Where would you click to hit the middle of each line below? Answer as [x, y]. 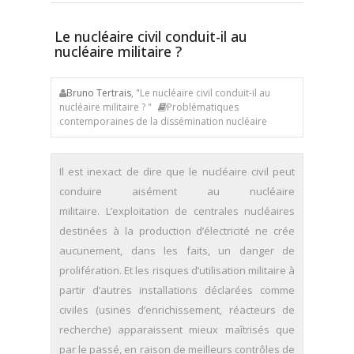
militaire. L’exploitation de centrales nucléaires [177, 211]
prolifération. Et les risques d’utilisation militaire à [177, 270]
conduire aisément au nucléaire [177, 191]
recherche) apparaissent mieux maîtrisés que [177, 330]
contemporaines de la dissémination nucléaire [163, 121]
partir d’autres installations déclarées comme [177, 290]
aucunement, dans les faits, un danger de [177, 250]
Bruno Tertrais [99, 93]
